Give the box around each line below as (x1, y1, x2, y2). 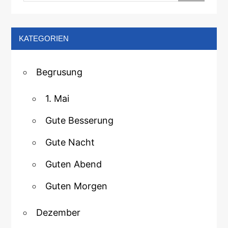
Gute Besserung (45, 115, 114, 126)
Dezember (36, 207, 81, 218)
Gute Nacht (45, 137, 95, 148)
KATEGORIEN (19, 34, 69, 43)
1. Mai (45, 93, 70, 104)
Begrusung (36, 67, 83, 78)
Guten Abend (45, 159, 102, 170)
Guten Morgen (45, 181, 108, 192)
